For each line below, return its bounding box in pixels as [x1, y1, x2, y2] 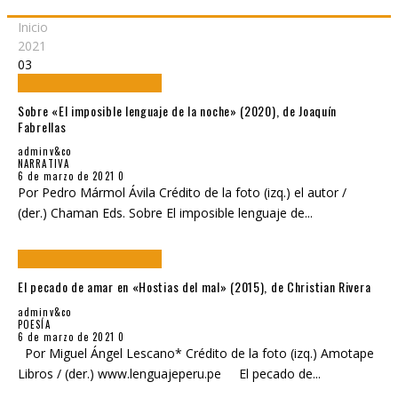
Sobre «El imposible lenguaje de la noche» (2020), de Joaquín [18, 100, 338, 120]
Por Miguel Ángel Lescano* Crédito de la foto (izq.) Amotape [18, 344, 374, 362]
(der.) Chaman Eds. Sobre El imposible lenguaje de [18, 204, 305, 222]
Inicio [18, 19, 48, 36]
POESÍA [18, 316, 51, 331]
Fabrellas [18, 116, 67, 136]
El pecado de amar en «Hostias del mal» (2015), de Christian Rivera [18, 277, 371, 297]
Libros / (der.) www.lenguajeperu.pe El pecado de [18, 364, 313, 382]
